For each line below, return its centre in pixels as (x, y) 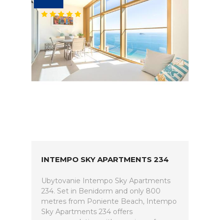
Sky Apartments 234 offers (87, 212)
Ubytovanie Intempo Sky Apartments (106, 181)
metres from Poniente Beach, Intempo (109, 201)
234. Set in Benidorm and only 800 (101, 191)
